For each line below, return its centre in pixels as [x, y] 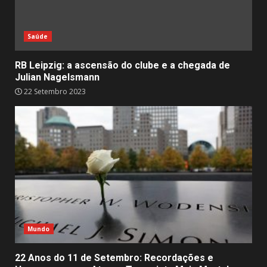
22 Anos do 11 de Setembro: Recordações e [114, 258]
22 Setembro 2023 [54, 91]
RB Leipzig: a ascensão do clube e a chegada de [122, 65]
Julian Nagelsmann [57, 77]
